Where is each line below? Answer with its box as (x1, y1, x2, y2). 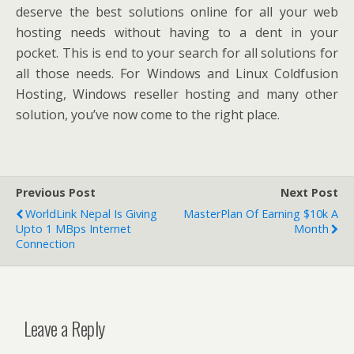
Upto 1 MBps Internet (16, 221, 131, 236)
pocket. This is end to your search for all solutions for (16, 44, 338, 62)
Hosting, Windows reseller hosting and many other (16, 85, 338, 103)
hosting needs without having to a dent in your (16, 24, 338, 41)
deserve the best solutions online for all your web (16, 3, 338, 21)
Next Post (281, 185, 338, 200)
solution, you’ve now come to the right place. (16, 106, 280, 123)
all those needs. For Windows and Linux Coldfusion (16, 65, 338, 82)
